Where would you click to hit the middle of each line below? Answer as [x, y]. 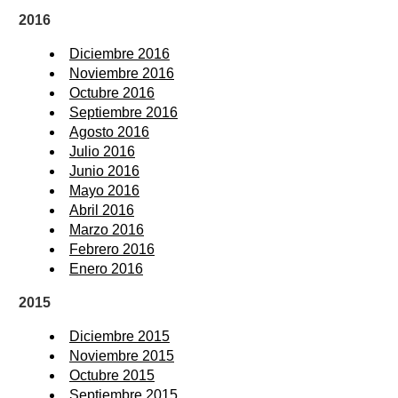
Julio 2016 [102, 151]
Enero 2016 [106, 268]
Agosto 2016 [109, 131]
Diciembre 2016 [119, 53]
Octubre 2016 [112, 92]
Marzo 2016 [107, 229]
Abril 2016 [102, 210]
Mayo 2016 [104, 190]
